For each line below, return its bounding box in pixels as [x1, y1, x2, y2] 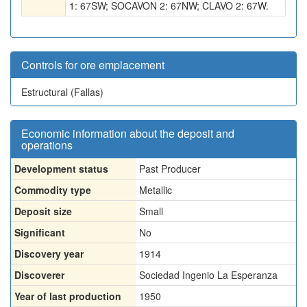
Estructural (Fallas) [21, 85, 103, 99]
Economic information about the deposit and [21, 125, 234, 141]
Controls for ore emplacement [21, 57, 164, 73]
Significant [14, 225, 65, 239]
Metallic [139, 183, 172, 197]
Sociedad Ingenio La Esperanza [139, 268, 278, 282]
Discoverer [14, 268, 64, 282]
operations [21, 137, 73, 153]
